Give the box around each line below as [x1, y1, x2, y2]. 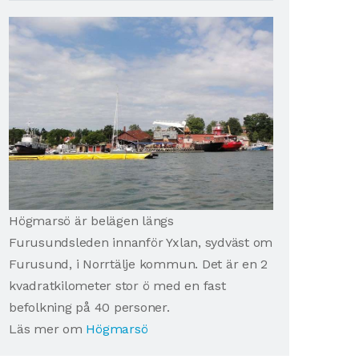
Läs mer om [9, 321, 87, 337]
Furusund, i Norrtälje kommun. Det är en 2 [9, 256, 268, 272]
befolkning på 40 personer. [9, 299, 170, 315]
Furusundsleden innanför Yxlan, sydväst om [9, 234, 273, 250]
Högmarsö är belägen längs [9, 212, 174, 228]
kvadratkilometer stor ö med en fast [9, 277, 226, 293]
